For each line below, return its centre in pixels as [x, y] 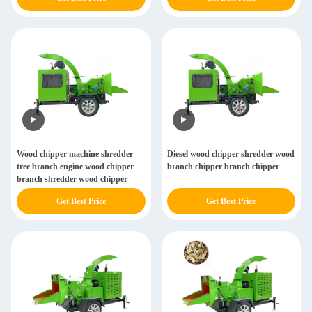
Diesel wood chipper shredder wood [231, 154]
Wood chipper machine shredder [75, 154]
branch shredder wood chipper [72, 179]
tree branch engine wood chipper [75, 166]
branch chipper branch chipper [223, 166]
